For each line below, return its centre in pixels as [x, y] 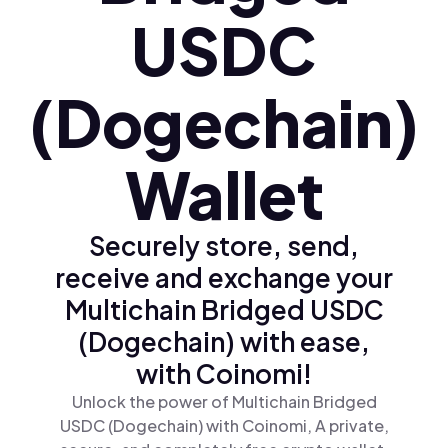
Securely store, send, [224, 245]
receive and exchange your [224, 277]
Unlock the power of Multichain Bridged [224, 401]
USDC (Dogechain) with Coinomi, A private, [224, 425]
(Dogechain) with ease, [224, 341]
